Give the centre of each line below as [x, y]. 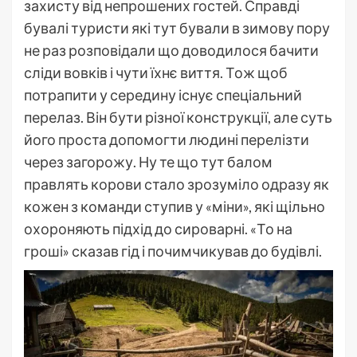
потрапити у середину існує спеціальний [163, 95]
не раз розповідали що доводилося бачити [171, 51]
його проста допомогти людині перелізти [167, 140]
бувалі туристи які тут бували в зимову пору [177, 28]
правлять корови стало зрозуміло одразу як [177, 184]
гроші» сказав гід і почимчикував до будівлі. [173, 251]
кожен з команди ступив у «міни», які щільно [175, 207]
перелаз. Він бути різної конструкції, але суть [178, 118]
